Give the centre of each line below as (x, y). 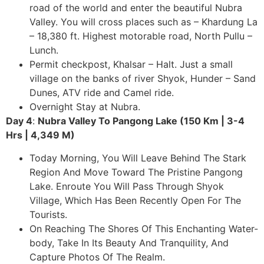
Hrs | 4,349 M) (40, 135)
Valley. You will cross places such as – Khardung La (143, 22)
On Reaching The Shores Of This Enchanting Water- (144, 228)
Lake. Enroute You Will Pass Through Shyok (127, 186)
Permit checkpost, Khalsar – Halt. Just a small (131, 65)
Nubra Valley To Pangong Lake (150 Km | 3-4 (141, 121)
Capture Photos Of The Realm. (97, 257)
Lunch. (44, 50)
